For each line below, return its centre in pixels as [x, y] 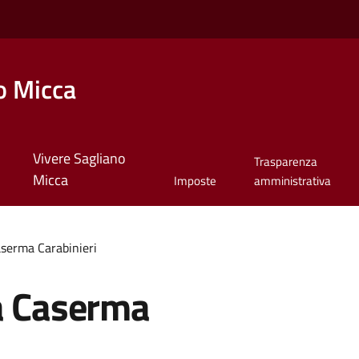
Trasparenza [286, 162]
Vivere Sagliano [79, 159]
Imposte [195, 181]
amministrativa [293, 181]
